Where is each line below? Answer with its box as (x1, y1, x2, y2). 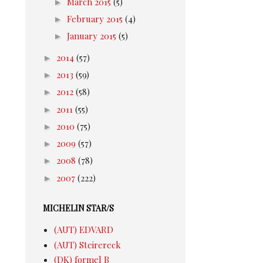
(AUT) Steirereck (53, 238, 121, 251)
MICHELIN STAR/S (43, 203, 114, 214)
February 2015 (67, 12, 125, 25)
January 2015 (67, 30, 119, 42)
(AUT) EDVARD (53, 224, 113, 235)
